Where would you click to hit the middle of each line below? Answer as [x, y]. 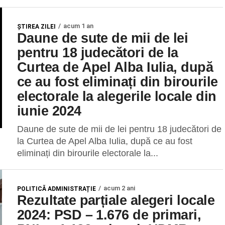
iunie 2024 [49, 111]
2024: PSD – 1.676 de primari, [109, 215]
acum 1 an [78, 26]
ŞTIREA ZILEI [36, 27]
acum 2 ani [119, 188]
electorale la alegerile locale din [117, 96]
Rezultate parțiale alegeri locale [116, 200]
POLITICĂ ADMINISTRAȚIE [57, 189]
